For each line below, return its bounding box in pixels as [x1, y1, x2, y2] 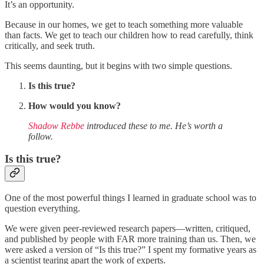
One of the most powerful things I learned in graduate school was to [5, 192, 256, 203]
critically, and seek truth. [5, 40, 95, 51]
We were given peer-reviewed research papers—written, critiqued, [5, 223, 250, 233]
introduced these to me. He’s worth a [84, 120, 223, 131]
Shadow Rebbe [28, 120, 84, 131]
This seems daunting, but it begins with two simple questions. [5, 60, 232, 71]
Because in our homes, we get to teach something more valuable [5, 19, 243, 29]
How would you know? [28, 100, 121, 111]
